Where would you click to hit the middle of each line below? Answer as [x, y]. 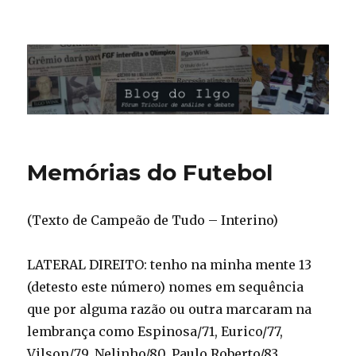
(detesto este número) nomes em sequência [166, 287]
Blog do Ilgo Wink [114, 44]
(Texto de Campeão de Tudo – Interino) [153, 221]
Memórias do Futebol [150, 173]
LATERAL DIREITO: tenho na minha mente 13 [170, 265]
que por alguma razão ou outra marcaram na [170, 310]
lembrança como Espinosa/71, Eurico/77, [155, 332]
